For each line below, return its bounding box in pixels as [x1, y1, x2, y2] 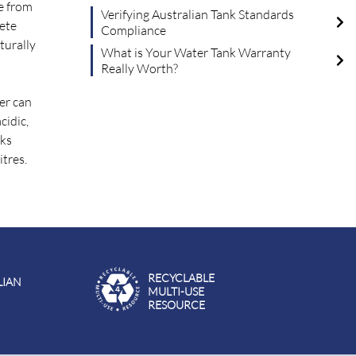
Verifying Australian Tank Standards [101, 6, 295, 23]
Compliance [101, 22, 167, 39]
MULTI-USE [147, 284, 204, 298]
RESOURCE [147, 298, 205, 311]
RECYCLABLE [147, 271, 215, 284]
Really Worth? [101, 60, 179, 77]
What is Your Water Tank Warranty [101, 44, 292, 61]
